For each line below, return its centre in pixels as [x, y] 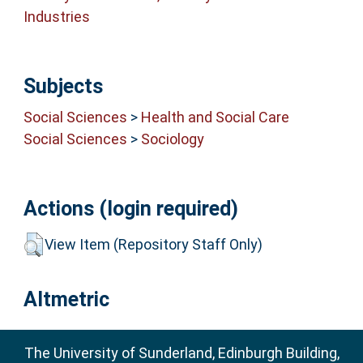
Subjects [63, 86]
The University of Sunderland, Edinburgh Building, [181, 352]
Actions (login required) [130, 209]
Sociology [172, 139]
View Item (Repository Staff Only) [153, 244]
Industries [56, 17]
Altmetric [66, 300]
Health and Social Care [215, 117]
